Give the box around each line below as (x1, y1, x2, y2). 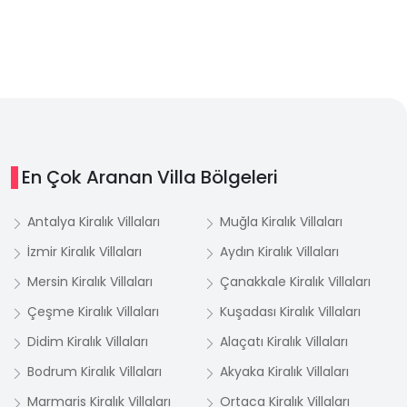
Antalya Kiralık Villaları (27, 213, 160, 231)
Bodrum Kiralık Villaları (27, 362, 162, 381)
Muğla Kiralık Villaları (220, 213, 342, 231)
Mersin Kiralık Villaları (27, 273, 153, 291)
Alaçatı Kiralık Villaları (220, 333, 348, 351)
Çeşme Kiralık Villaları (27, 303, 159, 321)
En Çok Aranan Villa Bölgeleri (22, 164, 278, 190)
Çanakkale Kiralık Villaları (220, 273, 371, 291)
